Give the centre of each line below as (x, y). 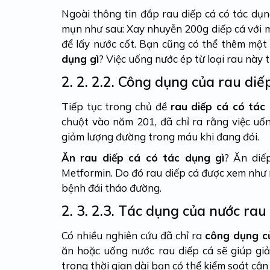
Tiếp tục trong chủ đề (116, 107)
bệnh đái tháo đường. (111, 188)
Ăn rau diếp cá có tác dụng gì (143, 158)
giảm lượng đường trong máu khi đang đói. (162, 137)
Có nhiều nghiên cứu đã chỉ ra (133, 236)
